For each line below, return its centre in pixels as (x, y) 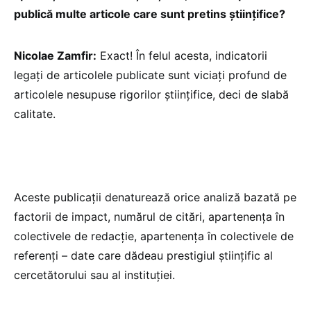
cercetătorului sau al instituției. (94, 275)
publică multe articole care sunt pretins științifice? (150, 14)
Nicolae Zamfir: (55, 55)
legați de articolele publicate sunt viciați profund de (150, 75)
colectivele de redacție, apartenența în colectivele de (154, 236)
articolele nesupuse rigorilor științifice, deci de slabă (151, 94)
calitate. (35, 114)
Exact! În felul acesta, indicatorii (182, 55)
